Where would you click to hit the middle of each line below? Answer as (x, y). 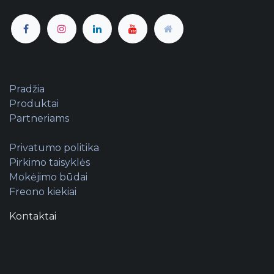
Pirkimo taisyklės (50, 163)
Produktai (34, 104)
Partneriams (39, 119)
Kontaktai (33, 217)
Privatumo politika (54, 148)
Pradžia (27, 89)
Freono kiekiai (43, 192)
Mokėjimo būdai (48, 177)
